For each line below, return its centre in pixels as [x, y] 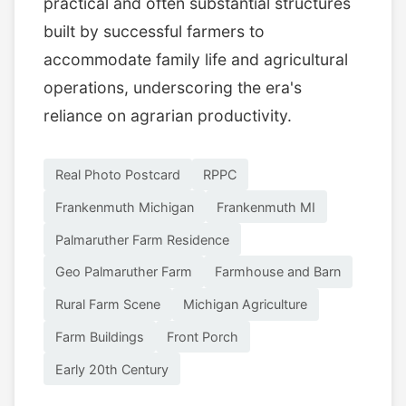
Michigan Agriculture [246, 304]
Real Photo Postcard [117, 175]
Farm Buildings [99, 336]
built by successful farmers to [154, 31]
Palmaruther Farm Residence [142, 239]
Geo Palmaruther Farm [123, 272]
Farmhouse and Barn [278, 272]
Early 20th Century [111, 369]
